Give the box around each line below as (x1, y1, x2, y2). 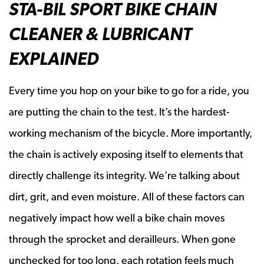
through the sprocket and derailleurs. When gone (9, 232, 236, 245)
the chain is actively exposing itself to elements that (9, 147, 243, 160)
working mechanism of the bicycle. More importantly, (9, 126, 252, 139)
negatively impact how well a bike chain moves (9, 211, 225, 224)
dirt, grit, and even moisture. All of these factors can (9, 190, 245, 203)
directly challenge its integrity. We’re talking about (9, 169, 240, 181)
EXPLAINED (9, 48, 98, 69)
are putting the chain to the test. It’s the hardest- (9, 105, 229, 118)
